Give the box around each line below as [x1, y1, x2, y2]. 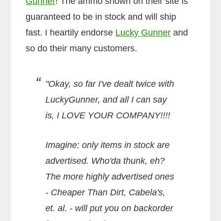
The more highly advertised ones [45, 171, 175, 182]
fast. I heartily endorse [26, 27, 116, 37]
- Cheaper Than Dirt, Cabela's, [45, 187, 166, 197]
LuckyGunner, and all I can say [45, 94, 167, 105]
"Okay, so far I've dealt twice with [45, 78, 175, 89]
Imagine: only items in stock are [45, 140, 170, 150]
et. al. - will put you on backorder [45, 203, 174, 213]
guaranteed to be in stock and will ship [26, 11, 177, 22]
